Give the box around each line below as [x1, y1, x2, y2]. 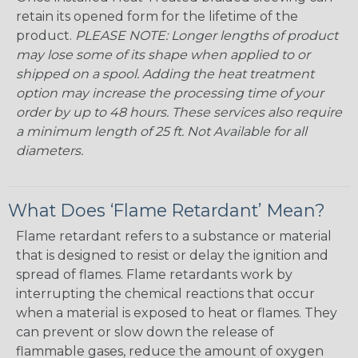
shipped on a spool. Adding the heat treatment [16, 66, 314, 82]
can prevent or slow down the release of [16, 324, 274, 340]
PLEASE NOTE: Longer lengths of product [75, 28, 338, 44]
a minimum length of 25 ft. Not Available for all [16, 124, 307, 140]
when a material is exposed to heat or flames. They [16, 305, 337, 321]
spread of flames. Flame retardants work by [16, 267, 292, 283]
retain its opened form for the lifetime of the [16, 9, 298, 25]
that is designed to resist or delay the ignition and [16, 248, 328, 264]
